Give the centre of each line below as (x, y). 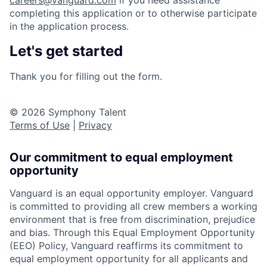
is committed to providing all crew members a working (133, 206)
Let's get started (66, 51)
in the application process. (69, 27)
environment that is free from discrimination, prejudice (132, 219)
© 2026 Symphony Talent (68, 112)
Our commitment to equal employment (121, 157)
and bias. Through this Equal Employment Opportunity (132, 232)
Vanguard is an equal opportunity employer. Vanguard (131, 193)
